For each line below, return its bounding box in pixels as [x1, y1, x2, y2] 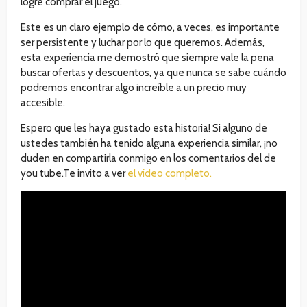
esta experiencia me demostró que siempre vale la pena [21, 51, 274, 64]
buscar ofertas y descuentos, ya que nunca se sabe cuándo [21, 66, 286, 79]
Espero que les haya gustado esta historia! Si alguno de [21, 122, 267, 135]
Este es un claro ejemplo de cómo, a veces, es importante [21, 21, 280, 34]
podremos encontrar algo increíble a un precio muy [21, 82, 247, 95]
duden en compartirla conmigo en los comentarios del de [21, 152, 276, 165]
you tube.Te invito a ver [21, 167, 127, 180]
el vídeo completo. [127, 167, 212, 180]
